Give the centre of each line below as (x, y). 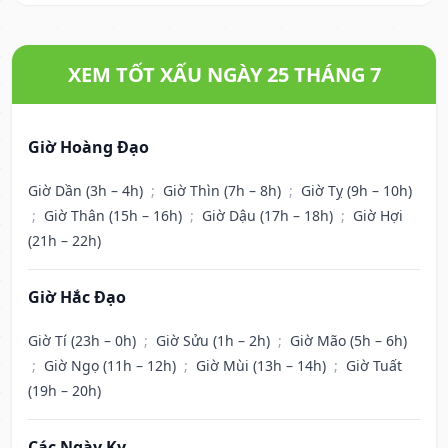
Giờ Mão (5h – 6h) (348, 341)
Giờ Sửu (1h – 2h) (215, 341)
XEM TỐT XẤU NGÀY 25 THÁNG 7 (224, 75)
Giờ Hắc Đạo (77, 297)
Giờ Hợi (378, 216)
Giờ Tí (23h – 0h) (84, 341)
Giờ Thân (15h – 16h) (115, 216)
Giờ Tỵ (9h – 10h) (356, 191)
